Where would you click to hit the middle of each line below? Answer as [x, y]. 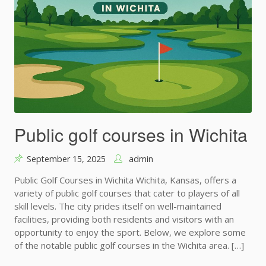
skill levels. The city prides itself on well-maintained [118, 206]
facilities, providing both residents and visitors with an [124, 219]
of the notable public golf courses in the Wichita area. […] [129, 245]
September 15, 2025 [66, 159]
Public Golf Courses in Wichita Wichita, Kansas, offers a [125, 180]
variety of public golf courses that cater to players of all [127, 193]
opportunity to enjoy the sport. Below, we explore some [130, 232]
